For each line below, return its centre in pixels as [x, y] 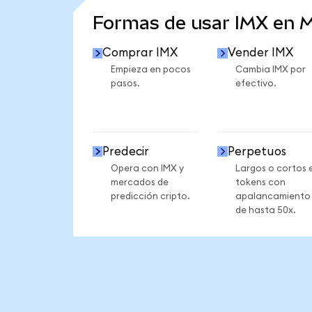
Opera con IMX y [147, 168]
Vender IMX [260, 53]
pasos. [125, 84]
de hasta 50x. [265, 210]
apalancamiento [273, 196]
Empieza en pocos [150, 70]
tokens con [260, 182]
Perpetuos [257, 151]
